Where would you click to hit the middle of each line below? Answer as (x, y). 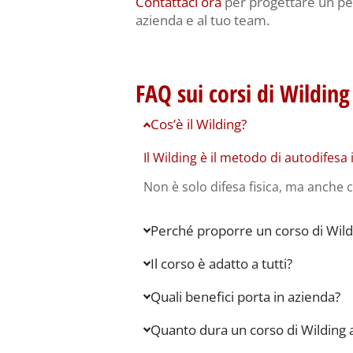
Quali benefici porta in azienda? (246, 296)
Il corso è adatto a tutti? (222, 263)
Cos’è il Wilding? (199, 124)
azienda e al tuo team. (203, 20)
